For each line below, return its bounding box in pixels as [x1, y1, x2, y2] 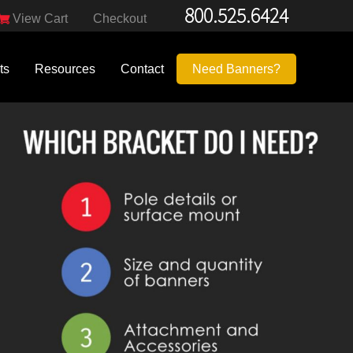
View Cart [13, 12, 68, 25]
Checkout [93, 12, 147, 25]
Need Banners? [192, 62, 281, 76]
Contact [121, 62, 164, 76]
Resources [35, 62, 95, 76]
